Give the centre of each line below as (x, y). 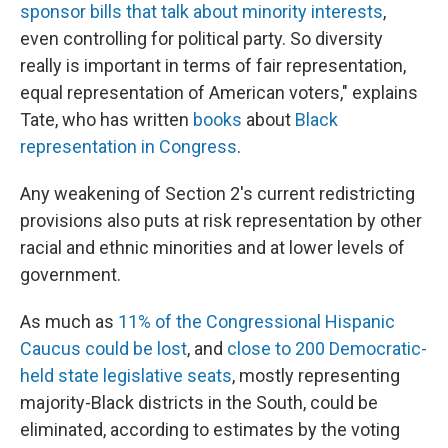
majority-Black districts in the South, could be (199, 402)
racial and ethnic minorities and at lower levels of (212, 247)
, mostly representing (316, 375)
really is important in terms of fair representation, (213, 65)
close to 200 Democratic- (327, 348)
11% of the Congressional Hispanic (256, 321)
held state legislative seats (126, 375)
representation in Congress (128, 146)
